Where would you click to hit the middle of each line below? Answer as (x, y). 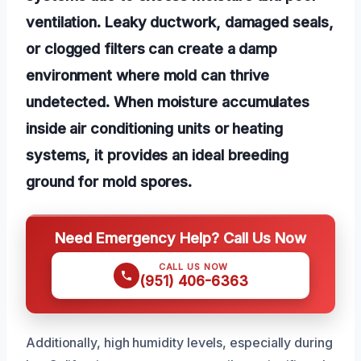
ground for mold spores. (109, 181)
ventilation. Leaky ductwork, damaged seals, (180, 21)
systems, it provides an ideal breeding (157, 154)
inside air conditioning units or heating (154, 128)
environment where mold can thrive (148, 75)
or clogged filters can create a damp (152, 48)
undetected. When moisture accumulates (168, 101)
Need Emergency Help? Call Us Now (180, 237)
